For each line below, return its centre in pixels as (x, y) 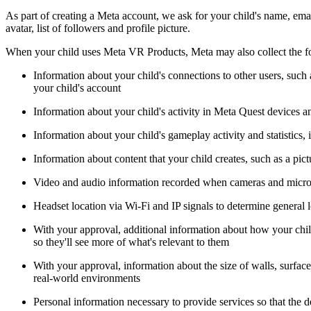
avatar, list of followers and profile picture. (98, 28)
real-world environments (87, 278)
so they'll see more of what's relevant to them (131, 242)
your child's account (77, 87)
